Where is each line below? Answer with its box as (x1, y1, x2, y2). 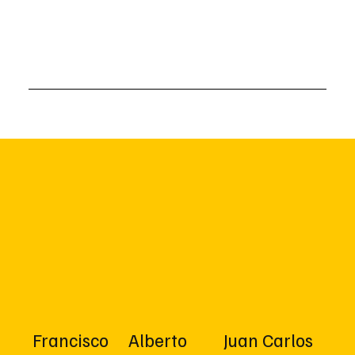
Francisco (32, 328, 109, 352)
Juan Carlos (223, 328, 314, 352)
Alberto (128, 328, 187, 352)
